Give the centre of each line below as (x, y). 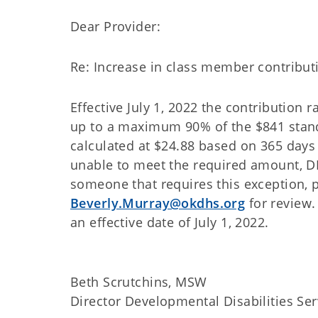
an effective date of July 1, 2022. (170, 222)
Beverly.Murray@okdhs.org (158, 203)
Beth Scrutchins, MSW (139, 282)
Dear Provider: (116, 26)
